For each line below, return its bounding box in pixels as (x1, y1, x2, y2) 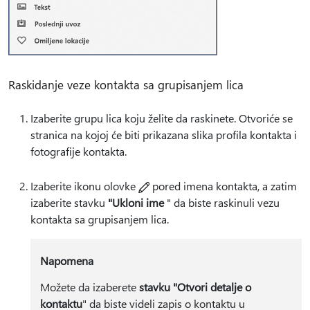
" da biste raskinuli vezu (164, 194, 280, 210)
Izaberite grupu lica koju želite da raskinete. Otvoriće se (30, 110, 293, 125)
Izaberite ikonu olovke (30, 178, 138, 193)
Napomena (39, 253, 93, 268)
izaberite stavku (30, 194, 108, 210)
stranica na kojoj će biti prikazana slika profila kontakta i (30, 127, 297, 142)
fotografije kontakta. (30, 143, 127, 158)
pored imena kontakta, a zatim (149, 178, 297, 193)
